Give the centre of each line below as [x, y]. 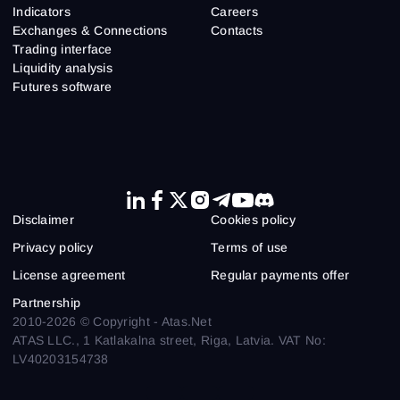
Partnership [47, 302]
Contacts [237, 30]
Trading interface [62, 49]
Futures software [62, 86]
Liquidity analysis [63, 67]
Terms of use [250, 247]
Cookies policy [253, 219]
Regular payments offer [280, 275]
